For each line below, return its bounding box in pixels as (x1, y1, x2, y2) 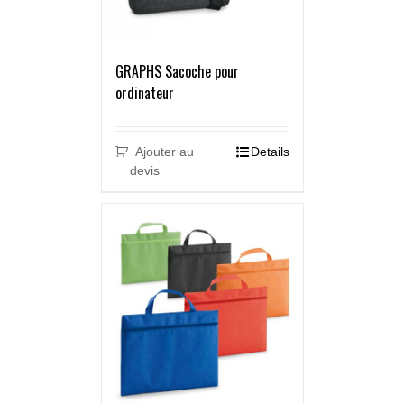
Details (250, 144, 289, 160)
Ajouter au (135, 144, 195, 160)
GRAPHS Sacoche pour (115, 60, 239, 83)
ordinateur (115, 82, 174, 105)
